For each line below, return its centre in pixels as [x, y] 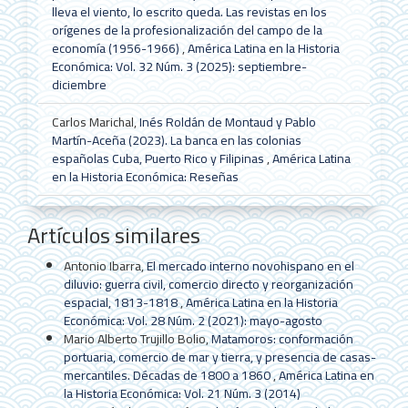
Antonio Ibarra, [105, 265]
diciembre [79, 85]
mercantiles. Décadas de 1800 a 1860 [168, 375]
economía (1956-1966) [117, 49]
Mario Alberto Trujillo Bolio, [138, 338]
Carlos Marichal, [95, 122]
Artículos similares [114, 235]
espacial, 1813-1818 [122, 302]
